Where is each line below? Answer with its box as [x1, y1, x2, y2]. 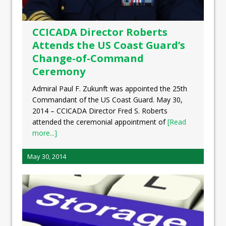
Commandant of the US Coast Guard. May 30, [32, 94, 183, 104]
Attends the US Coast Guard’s [32, 38, 185, 52]
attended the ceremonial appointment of [32, 117, 167, 127]
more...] [32, 128, 57, 138]
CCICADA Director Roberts [32, 25, 167, 39]
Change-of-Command [32, 51, 144, 65]
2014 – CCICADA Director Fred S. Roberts [32, 105, 167, 116]
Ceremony [32, 64, 85, 78]
